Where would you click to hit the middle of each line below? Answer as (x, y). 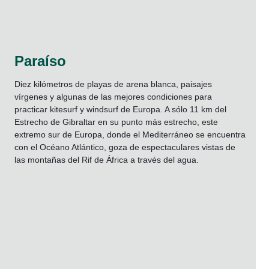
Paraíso (40, 61)
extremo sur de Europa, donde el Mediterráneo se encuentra (130, 135)
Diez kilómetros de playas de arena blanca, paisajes (113, 84)
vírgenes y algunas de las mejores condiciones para (113, 97)
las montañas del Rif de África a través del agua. (107, 160)
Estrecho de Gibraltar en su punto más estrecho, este (116, 122)
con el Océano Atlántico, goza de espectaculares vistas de (125, 147)
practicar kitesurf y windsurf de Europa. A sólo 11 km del (120, 110)
